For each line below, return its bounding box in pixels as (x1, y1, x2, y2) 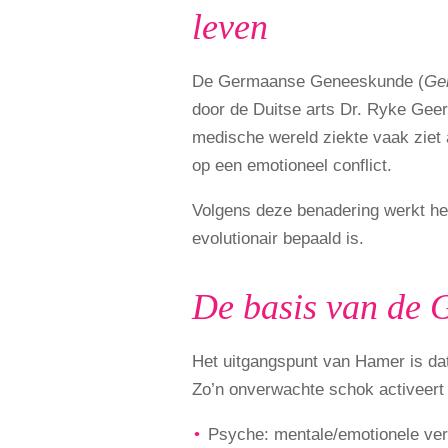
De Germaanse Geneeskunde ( (192, 71, 424, 91)
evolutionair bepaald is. (192, 228, 364, 248)
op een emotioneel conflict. (192, 155, 392, 175)
